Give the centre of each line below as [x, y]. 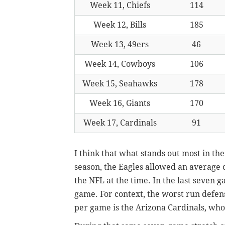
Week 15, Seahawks [121, 83]
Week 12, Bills [121, 25]
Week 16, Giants [121, 103]
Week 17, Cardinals [121, 123]
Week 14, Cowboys [121, 64]
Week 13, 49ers [121, 44]
